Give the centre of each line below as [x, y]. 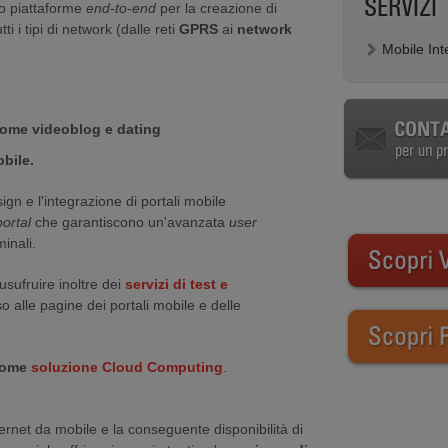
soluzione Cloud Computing [127, 367]
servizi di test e [176, 284]
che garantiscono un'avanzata [130, 222]
